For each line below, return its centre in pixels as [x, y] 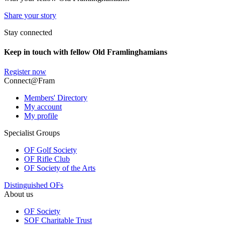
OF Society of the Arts [60, 168]
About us [19, 194]
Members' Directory [56, 98]
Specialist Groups [32, 133]
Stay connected [28, 32]
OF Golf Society [50, 150]
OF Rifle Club [47, 159]
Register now [25, 72]
